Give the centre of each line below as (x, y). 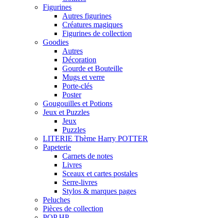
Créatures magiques (92, 25)
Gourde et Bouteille (92, 69)
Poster (72, 95)
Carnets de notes (88, 156)
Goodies (56, 42)
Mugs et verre (83, 77)
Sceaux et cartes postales (100, 174)
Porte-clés (77, 86)
